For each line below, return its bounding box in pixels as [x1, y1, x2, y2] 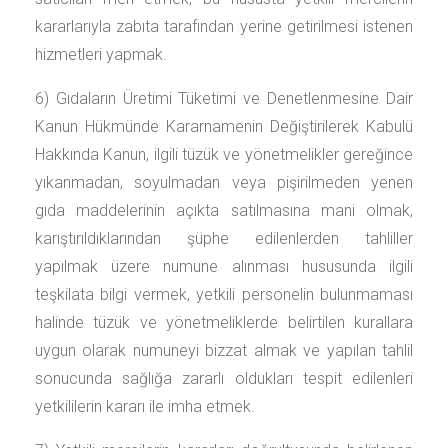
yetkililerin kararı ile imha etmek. [35, 397, 255, 416]
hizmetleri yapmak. [35, 45, 167, 64]
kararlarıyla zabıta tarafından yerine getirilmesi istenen [35, 17, 413, 36]
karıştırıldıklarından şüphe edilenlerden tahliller [35, 229, 413, 248]
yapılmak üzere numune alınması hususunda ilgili [35, 257, 413, 276]
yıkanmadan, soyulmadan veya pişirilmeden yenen [35, 173, 413, 192]
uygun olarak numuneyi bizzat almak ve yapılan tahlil [35, 341, 413, 360]
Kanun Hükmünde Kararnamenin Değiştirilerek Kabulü [35, 117, 413, 136]
